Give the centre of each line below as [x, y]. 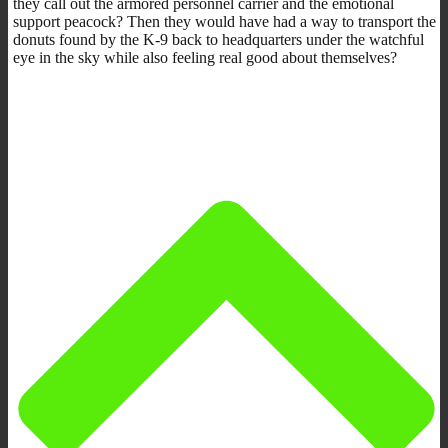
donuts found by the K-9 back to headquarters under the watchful [218, 39]
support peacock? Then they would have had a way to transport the [224, 21]
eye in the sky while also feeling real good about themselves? [205, 57]
